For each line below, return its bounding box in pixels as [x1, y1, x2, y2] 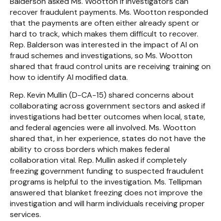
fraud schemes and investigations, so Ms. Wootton [10, 50, 192, 61]
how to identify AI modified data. [10, 72, 128, 83]
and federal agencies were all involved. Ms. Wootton [10, 122, 196, 133]
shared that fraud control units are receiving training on [10, 61, 211, 72]
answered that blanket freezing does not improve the [10, 187, 203, 198]
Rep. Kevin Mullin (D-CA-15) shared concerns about [10, 90, 194, 101]
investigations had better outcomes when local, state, [10, 111, 205, 122]
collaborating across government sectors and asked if [10, 101, 205, 111]
